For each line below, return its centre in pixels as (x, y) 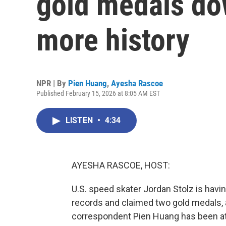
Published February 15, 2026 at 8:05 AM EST (98, 93)
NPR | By (52, 83)
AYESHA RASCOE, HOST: (121, 165)
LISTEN (80, 120)
